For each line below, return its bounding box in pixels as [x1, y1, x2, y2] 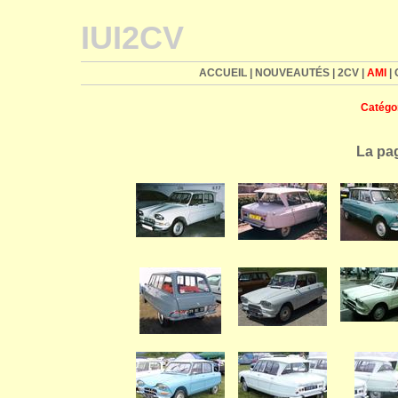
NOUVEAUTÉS [254, 67, 330, 79]
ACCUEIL [198, 67, 247, 79]
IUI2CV [81, 20, 184, 56]
